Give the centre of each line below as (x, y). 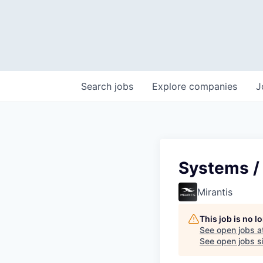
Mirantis (215, 192)
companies (213, 86)
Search (98, 86)
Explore (171, 86)
